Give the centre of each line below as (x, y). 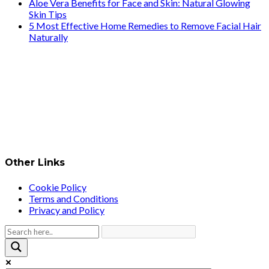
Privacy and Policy (67, 210)
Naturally (48, 37)
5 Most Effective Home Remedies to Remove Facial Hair (145, 26)
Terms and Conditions (74, 198)
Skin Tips (48, 14)
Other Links (35, 163)
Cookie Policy (58, 187)
